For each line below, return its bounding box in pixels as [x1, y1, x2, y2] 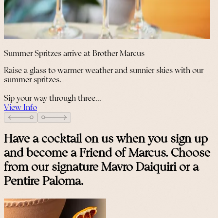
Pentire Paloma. [4, 175, 83, 188]
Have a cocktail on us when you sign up [4, 133, 208, 145]
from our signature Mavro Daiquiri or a [4, 161, 199, 174]
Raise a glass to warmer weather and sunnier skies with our [4, 66, 203, 75]
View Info [4, 103, 37, 112]
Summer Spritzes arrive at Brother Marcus [4, 49, 145, 58]
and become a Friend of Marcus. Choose [4, 147, 210, 160]
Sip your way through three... [4, 94, 101, 103]
